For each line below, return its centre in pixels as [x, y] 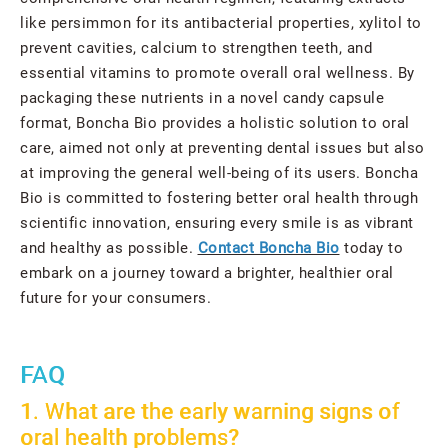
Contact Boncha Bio [268, 248]
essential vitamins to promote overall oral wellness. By [217, 73]
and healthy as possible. [109, 248]
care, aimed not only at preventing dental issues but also [222, 148]
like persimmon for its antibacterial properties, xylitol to [221, 23]
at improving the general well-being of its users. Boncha [219, 173]
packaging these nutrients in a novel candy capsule [202, 98]
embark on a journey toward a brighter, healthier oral [207, 273]
